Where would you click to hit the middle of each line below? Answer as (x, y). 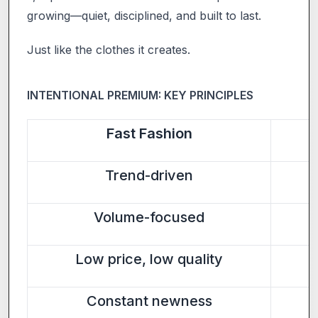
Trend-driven (149, 175)
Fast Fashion (149, 133)
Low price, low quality (149, 259)
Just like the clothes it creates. (109, 49)
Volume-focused (149, 217)
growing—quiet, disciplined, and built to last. (144, 15)
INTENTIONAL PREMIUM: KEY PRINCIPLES (140, 95)
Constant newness (149, 301)
